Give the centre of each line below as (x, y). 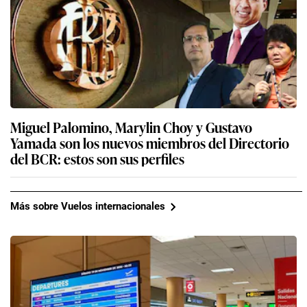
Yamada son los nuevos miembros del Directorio (150, 142)
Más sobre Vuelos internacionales (88, 207)
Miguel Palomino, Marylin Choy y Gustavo (131, 126)
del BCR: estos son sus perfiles (97, 158)
